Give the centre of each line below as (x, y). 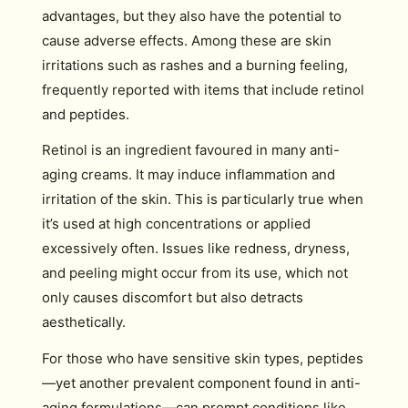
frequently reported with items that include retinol (203, 89)
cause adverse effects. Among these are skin (187, 40)
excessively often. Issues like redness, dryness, (196, 248)
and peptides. (86, 114)
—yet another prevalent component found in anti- (201, 382)
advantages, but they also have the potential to (192, 15)
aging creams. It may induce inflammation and (189, 174)
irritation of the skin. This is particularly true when (203, 199)
